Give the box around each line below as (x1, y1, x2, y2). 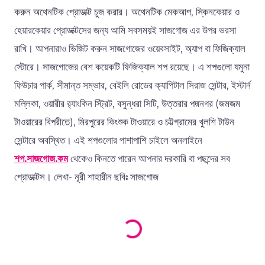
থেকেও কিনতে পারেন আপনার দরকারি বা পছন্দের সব (68, 153, 230, 165)
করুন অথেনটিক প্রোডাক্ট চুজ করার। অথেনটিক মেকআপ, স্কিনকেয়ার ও (14, 6, 240, 18)
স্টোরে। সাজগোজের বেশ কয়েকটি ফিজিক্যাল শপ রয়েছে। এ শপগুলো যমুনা (14, 61, 250, 73)
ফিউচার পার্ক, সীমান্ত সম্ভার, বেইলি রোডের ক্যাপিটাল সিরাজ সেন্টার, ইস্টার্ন (14, 79, 251, 92)
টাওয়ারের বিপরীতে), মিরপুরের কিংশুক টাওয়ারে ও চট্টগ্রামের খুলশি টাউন (14, 116, 234, 128)
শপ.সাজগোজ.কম (14, 153, 68, 165)
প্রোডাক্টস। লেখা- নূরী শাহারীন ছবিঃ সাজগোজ (14, 171, 159, 183)
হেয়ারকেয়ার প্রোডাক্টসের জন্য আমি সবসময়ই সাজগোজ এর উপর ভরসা (14, 24, 236, 37)
